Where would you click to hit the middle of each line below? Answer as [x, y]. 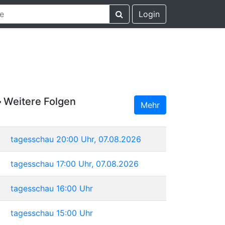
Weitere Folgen [38, 101]
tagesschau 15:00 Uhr [52, 213]
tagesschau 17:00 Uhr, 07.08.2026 [75, 163]
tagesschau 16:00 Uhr [52, 188]
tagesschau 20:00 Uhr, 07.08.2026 [76, 139]
